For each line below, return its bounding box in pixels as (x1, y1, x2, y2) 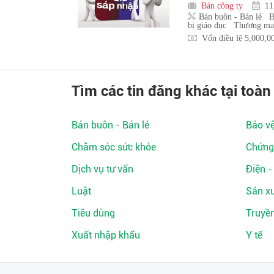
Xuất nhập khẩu (72, 229, 140, 241)
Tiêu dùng (72, 207, 115, 219)
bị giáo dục (188, 20, 226, 29)
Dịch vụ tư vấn (72, 163, 133, 175)
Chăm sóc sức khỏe (72, 141, 156, 153)
